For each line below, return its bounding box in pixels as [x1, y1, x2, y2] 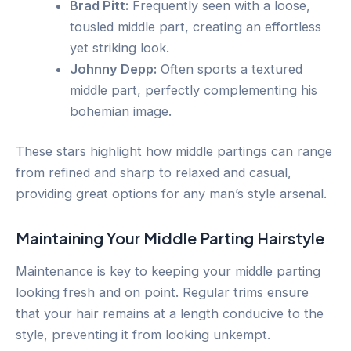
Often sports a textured [157, 60, 303, 77]
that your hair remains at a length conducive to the [16, 306, 324, 322]
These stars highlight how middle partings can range [16, 143, 332, 160]
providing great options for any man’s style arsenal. [16, 186, 327, 202]
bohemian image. [70, 103, 172, 119]
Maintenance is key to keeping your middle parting [16, 263, 320, 280]
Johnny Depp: [70, 60, 157, 77]
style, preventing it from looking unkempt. [16, 327, 270, 343]
